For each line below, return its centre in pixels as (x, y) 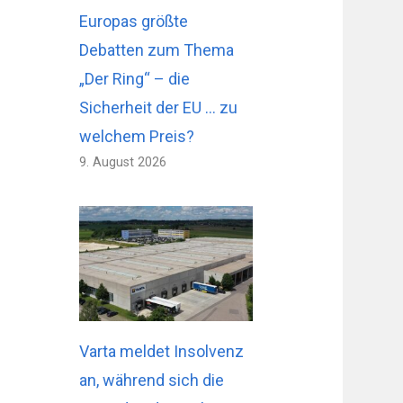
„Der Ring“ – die (135, 78)
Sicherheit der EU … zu (159, 107)
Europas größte (134, 21)
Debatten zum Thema (157, 49)
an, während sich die (152, 381)
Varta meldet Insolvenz (162, 352)
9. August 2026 (123, 162)
